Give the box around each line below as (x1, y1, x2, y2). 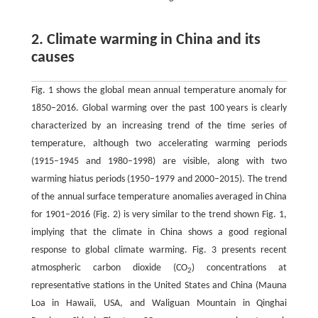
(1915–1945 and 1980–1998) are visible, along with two (31, 156, 287, 167)
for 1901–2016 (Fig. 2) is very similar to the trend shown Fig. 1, (31, 209, 287, 220)
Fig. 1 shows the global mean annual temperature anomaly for (31, 85, 287, 96)
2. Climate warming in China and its (31, 32, 261, 48)
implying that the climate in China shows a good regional (31, 227, 287, 238)
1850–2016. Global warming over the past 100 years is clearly (31, 103, 287, 114)
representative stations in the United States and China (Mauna (31, 280, 287, 291)
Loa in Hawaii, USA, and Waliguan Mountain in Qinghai (31, 298, 287, 309)
